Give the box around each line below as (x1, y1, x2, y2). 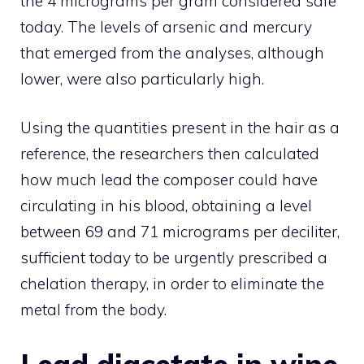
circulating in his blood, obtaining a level (20, 196, 312, 216)
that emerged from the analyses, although (20, 42, 324, 63)
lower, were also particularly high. (20, 68, 264, 89)
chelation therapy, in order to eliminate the (20, 274, 324, 294)
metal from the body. (20, 300, 167, 320)
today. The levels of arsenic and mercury (20, 16, 312, 37)
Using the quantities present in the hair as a (20, 118, 340, 138)
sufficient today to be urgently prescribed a (20, 248, 327, 268)
